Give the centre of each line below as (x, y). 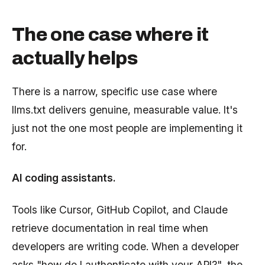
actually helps (75, 58)
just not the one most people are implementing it (127, 128)
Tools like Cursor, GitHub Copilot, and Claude (120, 209)
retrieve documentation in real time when (110, 228)
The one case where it (110, 34)
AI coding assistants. (64, 178)
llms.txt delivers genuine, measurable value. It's (125, 109)
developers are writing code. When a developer (125, 246)
